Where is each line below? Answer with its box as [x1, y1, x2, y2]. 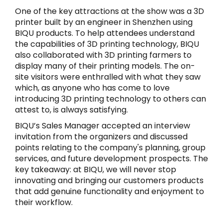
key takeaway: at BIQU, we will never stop [15, 163, 176, 175]
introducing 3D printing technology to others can [15, 93, 206, 105]
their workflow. [15, 196, 73, 208]
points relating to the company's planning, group [15, 141, 206, 153]
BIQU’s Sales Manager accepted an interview [15, 119, 190, 131]
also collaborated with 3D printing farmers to [15, 49, 192, 61]
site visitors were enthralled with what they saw [15, 71, 201, 83]
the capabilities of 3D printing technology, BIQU [15, 38, 199, 50]
